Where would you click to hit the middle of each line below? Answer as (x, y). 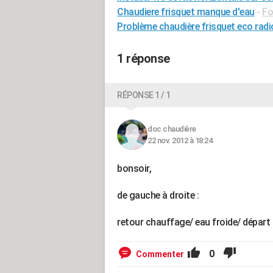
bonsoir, (134, 168)
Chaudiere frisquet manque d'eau (186, 12)
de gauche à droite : (158, 195)
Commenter (160, 254)
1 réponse (144, 58)
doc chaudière (172, 129)
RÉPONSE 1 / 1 (144, 95)
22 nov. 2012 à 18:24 (180, 140)
